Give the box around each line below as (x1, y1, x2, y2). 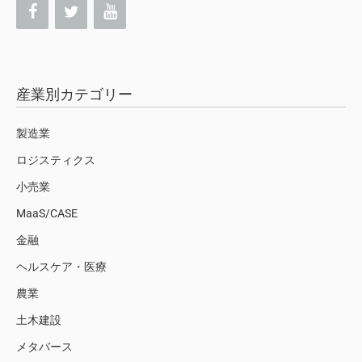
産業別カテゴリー (16, 85, 133, 103)
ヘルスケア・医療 (16, 259, 107, 273)
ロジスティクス (16, 153, 95, 166)
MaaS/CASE (16, 206, 78, 220)
